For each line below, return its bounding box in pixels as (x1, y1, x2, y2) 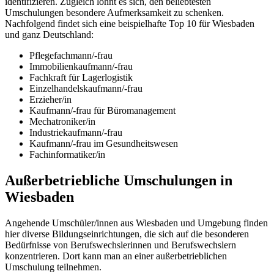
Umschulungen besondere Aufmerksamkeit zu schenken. (5, 7, 224, 18)
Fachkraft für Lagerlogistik (29, 72, 133, 83)
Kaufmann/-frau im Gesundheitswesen (29, 138, 178, 149)
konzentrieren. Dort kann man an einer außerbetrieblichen (5, 250, 227, 261)
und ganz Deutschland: (5, 29, 94, 40)
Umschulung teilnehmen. (5, 261, 102, 272)
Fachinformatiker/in (29, 149, 105, 160)
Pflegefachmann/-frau (29, 50, 113, 61)
